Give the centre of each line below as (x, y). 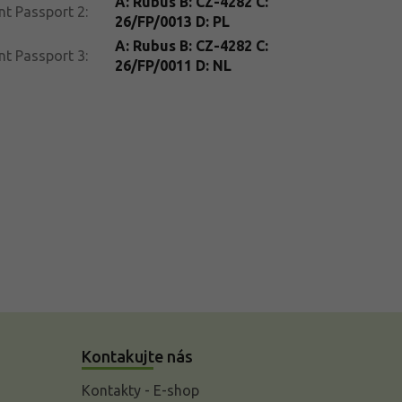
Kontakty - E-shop (140, 390)
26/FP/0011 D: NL (173, 65)
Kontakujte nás (137, 356)
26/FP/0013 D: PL (172, 21)
